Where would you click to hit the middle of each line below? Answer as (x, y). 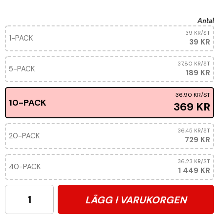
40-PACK (25, 167)
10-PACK (28, 103)
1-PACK (21, 38)
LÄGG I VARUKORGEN (136, 200)
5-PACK (22, 69)
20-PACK (24, 136)
